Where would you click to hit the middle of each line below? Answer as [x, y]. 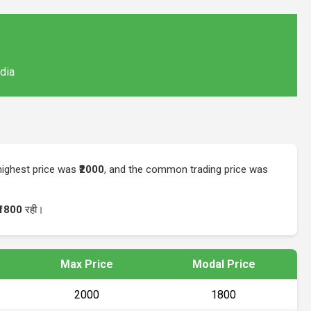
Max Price [86, 264]
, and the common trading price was [186, 169]
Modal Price [224, 264]
